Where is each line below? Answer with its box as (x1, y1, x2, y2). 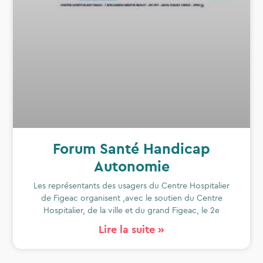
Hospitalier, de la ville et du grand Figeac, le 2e (43, 205, 220, 216)
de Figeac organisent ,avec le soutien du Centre (41, 193, 222, 204)
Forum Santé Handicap (53, 139, 210, 159)
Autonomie (93, 157, 170, 176)
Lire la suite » (99, 222, 164, 237)
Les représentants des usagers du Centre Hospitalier (33, 180, 230, 191)
